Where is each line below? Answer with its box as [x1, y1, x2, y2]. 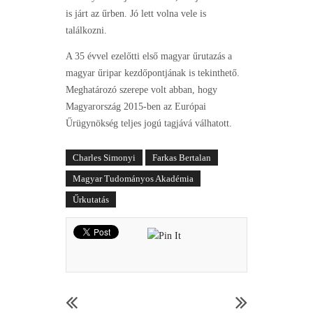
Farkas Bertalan [152, 152, 211, 163]
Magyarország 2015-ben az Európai [66, 101, 206, 112]
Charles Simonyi [73, 152, 136, 163]
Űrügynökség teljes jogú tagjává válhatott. [66, 118, 232, 129]
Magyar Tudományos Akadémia [73, 173, 194, 184]
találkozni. [66, 25, 107, 36]
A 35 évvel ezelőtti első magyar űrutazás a [66, 51, 232, 62]
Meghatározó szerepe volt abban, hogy [66, 85, 217, 96]
